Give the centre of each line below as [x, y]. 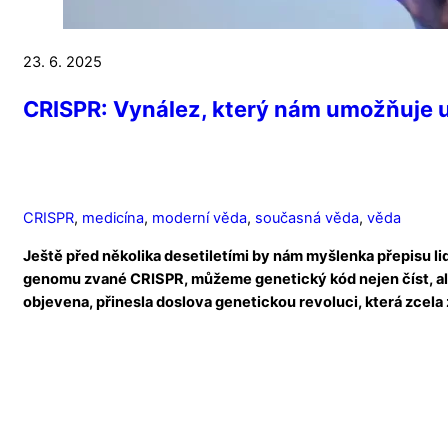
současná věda [307, 217]
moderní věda [199, 217]
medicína [113, 217]
